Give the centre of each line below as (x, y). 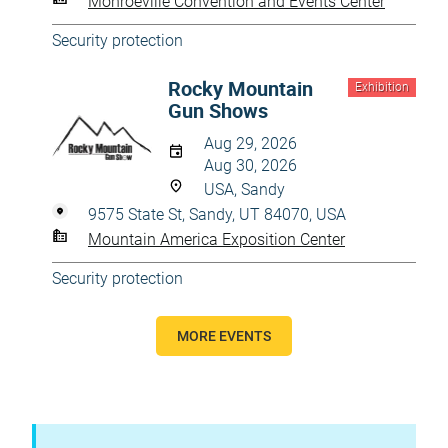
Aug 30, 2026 (250, 165)
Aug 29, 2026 (250, 143)
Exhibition (382, 87)
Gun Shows (218, 110)
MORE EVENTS (224, 336)
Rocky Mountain (240, 88)
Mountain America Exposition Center (216, 239)
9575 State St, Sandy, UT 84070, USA (217, 214)
